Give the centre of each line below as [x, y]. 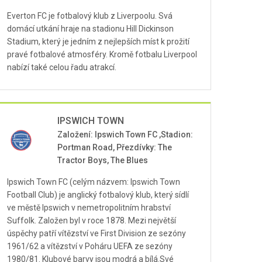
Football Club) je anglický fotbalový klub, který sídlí [98, 195]
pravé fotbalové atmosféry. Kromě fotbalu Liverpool [102, 54]
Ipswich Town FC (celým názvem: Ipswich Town [94, 182]
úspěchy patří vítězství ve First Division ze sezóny [96, 233]
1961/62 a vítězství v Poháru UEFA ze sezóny [90, 246]
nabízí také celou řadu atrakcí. [62, 67]
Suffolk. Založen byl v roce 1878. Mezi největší [92, 220]
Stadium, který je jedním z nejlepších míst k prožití [98, 42]
